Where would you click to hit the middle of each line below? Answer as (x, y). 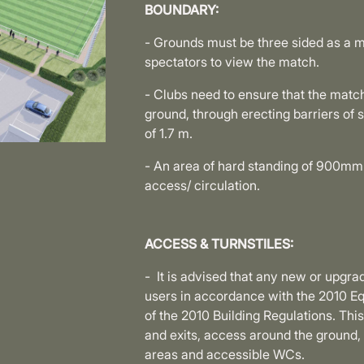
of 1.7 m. (169, 133)
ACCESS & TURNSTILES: (219, 244)
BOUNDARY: (182, 10)
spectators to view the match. (232, 62)
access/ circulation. (203, 185)
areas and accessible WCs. (225, 354)
